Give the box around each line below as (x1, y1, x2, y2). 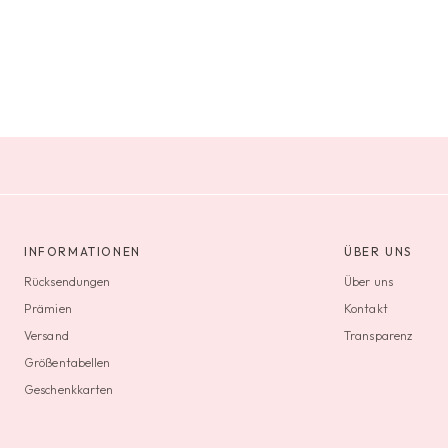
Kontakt (344, 301, 388, 317)
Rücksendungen (24, 274, 111, 290)
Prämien (24, 301, 72, 317)
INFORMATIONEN (24, 244, 141, 260)
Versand (24, 327, 69, 343)
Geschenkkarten (24, 381, 114, 397)
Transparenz (344, 327, 413, 343)
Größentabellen (24, 354, 111, 370)
